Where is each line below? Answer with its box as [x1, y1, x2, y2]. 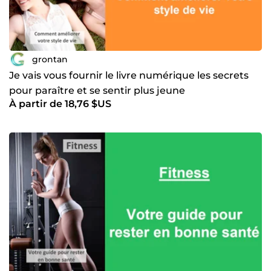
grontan [32, 53, 68, 65]
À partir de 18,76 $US [9, 98, 111, 110]
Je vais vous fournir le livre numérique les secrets [9, 70, 249, 82]
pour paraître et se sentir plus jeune [9, 85, 185, 97]
